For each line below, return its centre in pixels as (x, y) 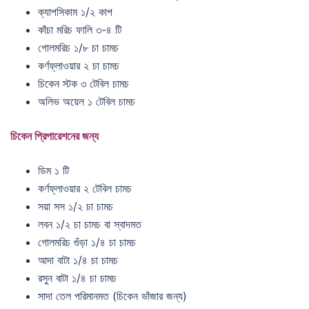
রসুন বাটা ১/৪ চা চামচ (77, 278)
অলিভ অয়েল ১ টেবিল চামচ (87, 102)
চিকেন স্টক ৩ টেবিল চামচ (83, 84)
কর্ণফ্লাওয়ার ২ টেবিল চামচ (85, 189)
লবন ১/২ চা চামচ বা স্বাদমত (90, 225)
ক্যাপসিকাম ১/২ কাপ (75, 12)
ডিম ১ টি (53, 171)
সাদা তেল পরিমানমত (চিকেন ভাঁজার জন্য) (112, 296)
